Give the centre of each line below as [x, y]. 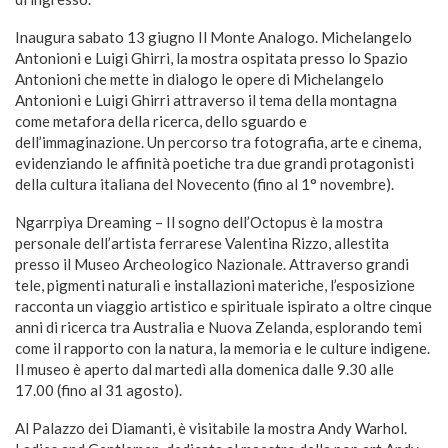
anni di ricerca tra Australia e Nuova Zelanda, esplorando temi [218, 326]
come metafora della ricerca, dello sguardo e [161, 120]
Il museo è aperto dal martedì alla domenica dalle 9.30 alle [204, 368]
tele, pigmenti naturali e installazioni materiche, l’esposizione [215, 284]
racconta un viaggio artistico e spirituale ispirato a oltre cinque [223, 305]
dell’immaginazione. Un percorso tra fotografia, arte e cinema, [218, 141]
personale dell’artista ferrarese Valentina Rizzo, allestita [202, 242]
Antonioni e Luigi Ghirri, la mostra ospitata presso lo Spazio [211, 57]
